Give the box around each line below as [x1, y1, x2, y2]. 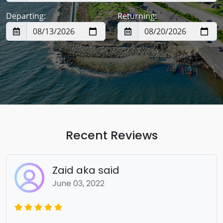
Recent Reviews [65, 127, 158, 143]
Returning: [117, 10, 157, 21]
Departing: [6, 10, 46, 21]
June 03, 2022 [52, 178, 105, 189]
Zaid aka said [52, 163, 119, 177]
